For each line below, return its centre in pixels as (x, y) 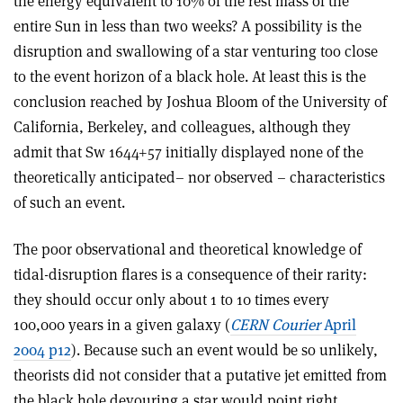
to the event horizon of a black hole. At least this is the (190, 76)
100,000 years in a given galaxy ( (122, 324)
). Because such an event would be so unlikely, (224, 349)
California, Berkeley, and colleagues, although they (182, 126)
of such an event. (69, 202)
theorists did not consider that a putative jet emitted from (200, 375)
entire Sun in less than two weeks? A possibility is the (188, 26)
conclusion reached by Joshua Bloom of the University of (200, 101)
